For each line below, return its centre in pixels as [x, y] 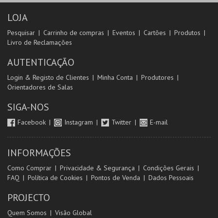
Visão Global [73, 213]
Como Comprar [29, 168]
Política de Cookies [55, 178]
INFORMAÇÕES [39, 153]
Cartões [155, 33]
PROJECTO [29, 198]
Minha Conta [115, 77]
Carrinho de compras [74, 33]
